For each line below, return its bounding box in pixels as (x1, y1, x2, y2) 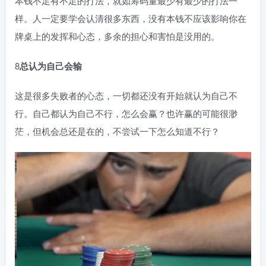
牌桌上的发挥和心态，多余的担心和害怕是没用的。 (15, 29, 220, 42)
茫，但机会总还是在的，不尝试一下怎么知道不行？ (15, 124, 220, 137)
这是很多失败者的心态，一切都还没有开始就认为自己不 (15, 88, 237, 102)
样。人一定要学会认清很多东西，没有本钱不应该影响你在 (15, 11, 246, 24)
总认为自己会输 (20, 59, 82, 72)
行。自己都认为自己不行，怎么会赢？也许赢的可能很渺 (15, 106, 237, 119)
